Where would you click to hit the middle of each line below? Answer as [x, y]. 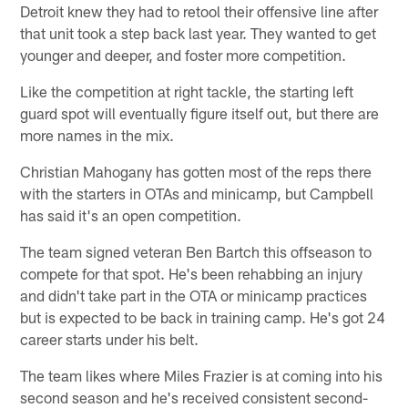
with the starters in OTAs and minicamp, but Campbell [197, 193]
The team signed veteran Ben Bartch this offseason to [196, 251]
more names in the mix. [97, 134]
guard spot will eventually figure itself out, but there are [200, 112]
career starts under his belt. [110, 338]
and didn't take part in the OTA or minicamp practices [194, 295]
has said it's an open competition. [131, 214]
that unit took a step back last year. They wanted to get [199, 32]
